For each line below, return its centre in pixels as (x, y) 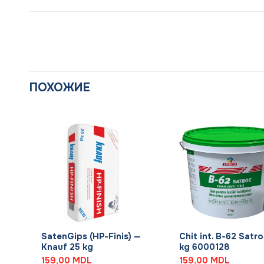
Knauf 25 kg (67, 247)
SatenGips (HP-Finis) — (91, 236)
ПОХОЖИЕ (60, 87)
